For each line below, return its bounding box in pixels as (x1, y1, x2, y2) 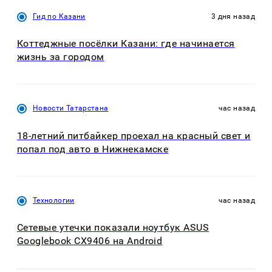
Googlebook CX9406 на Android (17, 235, 163, 247)
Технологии (33, 196, 75, 205)
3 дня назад (211, 12, 255, 21)
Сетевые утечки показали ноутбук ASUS (17, 222, 209, 234)
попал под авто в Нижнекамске (17, 143, 169, 155)
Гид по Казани (33, 12, 86, 21)
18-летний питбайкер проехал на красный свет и (17, 129, 251, 141)
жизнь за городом (17, 51, 104, 63)
